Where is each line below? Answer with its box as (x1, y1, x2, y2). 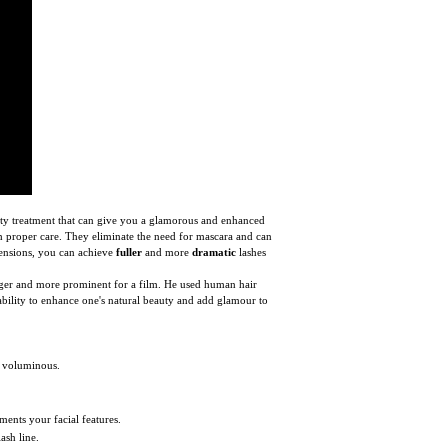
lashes (236, 245, 266, 258)
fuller (116, 245, 142, 258)
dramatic (192, 245, 236, 258)
